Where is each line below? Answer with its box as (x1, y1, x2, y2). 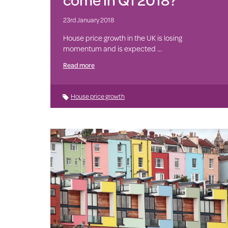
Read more (63, 60, 95, 70)
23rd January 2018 (63, 15, 114, 24)
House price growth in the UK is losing (63, 32, 182, 43)
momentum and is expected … (63, 43, 162, 54)
